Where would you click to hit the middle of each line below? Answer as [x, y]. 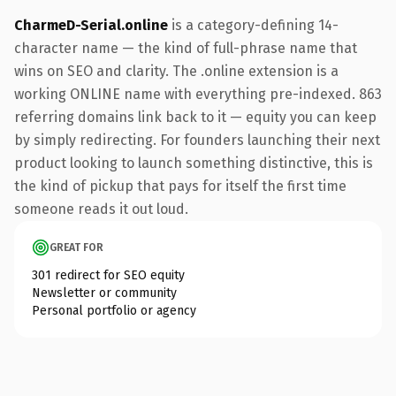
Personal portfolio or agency [114, 310]
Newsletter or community [104, 293]
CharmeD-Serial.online [91, 25]
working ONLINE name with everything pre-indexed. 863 [198, 94]
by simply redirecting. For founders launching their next [197, 140]
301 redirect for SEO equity [108, 275]
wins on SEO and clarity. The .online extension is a [176, 71]
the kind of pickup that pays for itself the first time [180, 186]
